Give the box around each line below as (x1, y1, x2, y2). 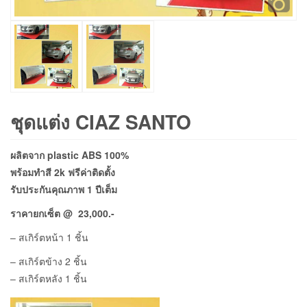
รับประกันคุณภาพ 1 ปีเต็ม (10, 182, 117, 197)
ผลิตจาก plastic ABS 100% (10, 148, 129, 162)
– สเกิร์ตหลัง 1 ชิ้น (10, 271, 87, 286)
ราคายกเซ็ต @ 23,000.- (10, 206, 114, 221)
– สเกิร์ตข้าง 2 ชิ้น (10, 254, 87, 269)
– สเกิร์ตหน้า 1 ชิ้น (10, 230, 88, 245)
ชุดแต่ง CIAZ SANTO (10, 108, 191, 136)
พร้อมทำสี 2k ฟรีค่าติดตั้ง (10, 165, 115, 180)
